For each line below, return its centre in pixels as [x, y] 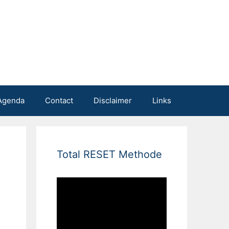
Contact [59, 100]
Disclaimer [112, 100]
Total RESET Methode [109, 154]
